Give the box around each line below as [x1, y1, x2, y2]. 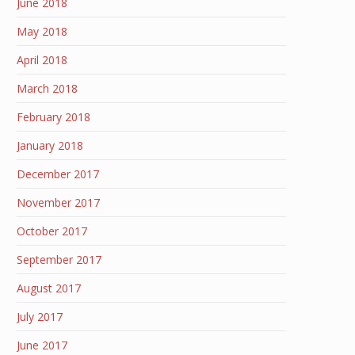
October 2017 [17, 223, 87, 239]
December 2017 [17, 166, 99, 181]
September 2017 [17, 252, 101, 267]
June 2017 [17, 338, 67, 353]
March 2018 [17, 81, 78, 96]
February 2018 [17, 109, 90, 124]
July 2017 [17, 309, 63, 324]
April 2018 [17, 52, 67, 67]
